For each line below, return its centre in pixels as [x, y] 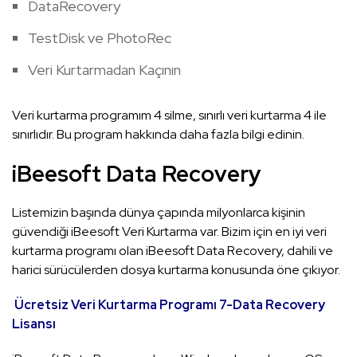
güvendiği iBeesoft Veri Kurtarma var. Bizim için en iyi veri [169, 232]
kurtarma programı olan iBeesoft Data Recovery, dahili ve [173, 251]
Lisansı [34, 324]
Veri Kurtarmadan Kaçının [104, 70]
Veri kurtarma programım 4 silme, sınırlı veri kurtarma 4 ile [169, 116]
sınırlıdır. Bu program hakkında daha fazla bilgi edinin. [158, 135]
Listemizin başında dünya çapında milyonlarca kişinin [159, 213]
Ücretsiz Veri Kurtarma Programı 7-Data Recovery [170, 305]
